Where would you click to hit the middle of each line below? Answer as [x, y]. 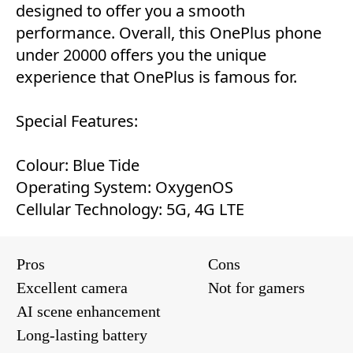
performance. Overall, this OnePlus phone [169, 32]
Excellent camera [72, 287]
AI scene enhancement [89, 311]
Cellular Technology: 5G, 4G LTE [130, 209]
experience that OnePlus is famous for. [156, 76]
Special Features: [77, 121]
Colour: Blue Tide [78, 165]
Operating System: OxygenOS [124, 187]
